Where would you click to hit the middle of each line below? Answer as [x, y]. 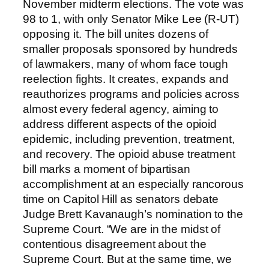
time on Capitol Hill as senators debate [121, 199]
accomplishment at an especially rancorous [133, 184]
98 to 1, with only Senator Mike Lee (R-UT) [131, 19]
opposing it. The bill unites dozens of [116, 34]
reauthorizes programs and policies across [131, 94]
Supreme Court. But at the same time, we [128, 259]
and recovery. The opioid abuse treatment [129, 154]
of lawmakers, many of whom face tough [126, 64]
